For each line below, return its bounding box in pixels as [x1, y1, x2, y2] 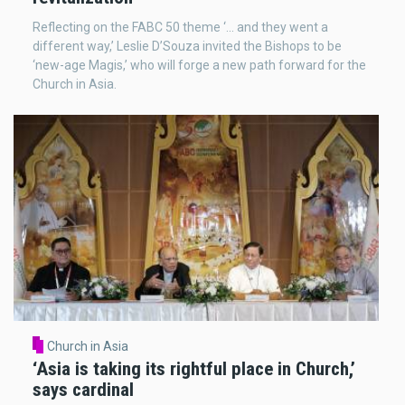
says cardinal [33, 379, 134, 401]
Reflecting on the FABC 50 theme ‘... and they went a [33, 19, 328, 34]
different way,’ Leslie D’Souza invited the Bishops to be [33, 38, 342, 53]
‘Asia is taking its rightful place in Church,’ [33, 358, 355, 381]
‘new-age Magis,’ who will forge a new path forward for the [33, 57, 366, 72]
